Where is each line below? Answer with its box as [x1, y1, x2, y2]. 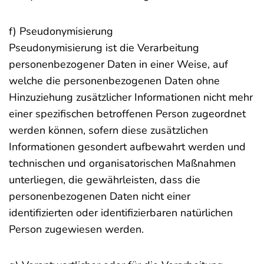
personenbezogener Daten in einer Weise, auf [9, 57, 228, 71]
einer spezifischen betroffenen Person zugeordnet [9, 107, 246, 121]
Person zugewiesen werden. [9, 222, 144, 236]
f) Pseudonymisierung [9, 24, 113, 38]
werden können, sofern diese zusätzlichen [9, 123, 208, 137]
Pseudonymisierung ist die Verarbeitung [9, 41, 199, 55]
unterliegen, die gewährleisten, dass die [9, 173, 200, 187]
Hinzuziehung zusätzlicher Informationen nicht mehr [9, 90, 253, 104]
